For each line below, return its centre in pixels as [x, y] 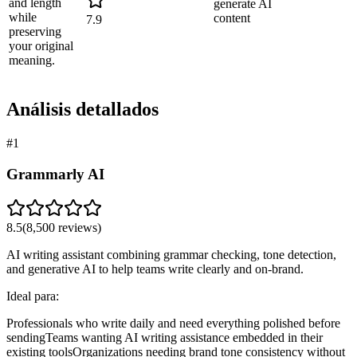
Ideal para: [33, 296]
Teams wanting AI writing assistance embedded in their [184, 337]
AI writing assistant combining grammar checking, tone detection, [171, 254]
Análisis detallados [82, 110]
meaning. [32, 61]
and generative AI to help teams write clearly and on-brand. [155, 269]
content [232, 18]
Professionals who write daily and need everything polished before [173, 323]
